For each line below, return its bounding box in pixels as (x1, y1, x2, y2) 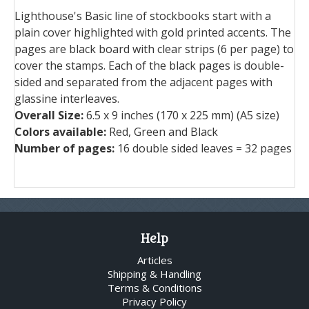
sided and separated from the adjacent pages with (14, 74, 272, 90)
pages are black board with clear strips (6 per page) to (14, 41, 294, 57)
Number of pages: (14, 140, 117, 156)
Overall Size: (14, 107, 86, 123)
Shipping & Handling (108, 266, 201, 281)
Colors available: (14, 123, 109, 139)
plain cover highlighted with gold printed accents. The (14, 24, 291, 40)
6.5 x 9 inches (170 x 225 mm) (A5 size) (86, 107, 279, 123)
